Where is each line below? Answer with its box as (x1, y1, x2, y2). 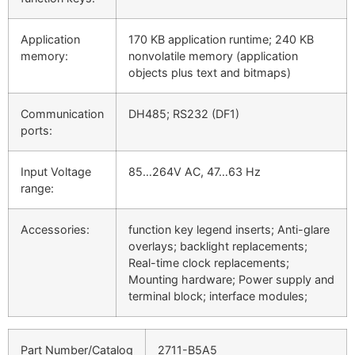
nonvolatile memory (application (128, 49, 298, 63)
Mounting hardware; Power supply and (128, 273, 334, 287)
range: (21, 181, 54, 196)
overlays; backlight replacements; (128, 239, 307, 254)
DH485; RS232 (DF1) (128, 107, 239, 121)
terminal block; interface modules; (128, 289, 307, 303)
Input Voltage (21, 165, 91, 179)
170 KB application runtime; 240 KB (128, 32, 314, 47)
